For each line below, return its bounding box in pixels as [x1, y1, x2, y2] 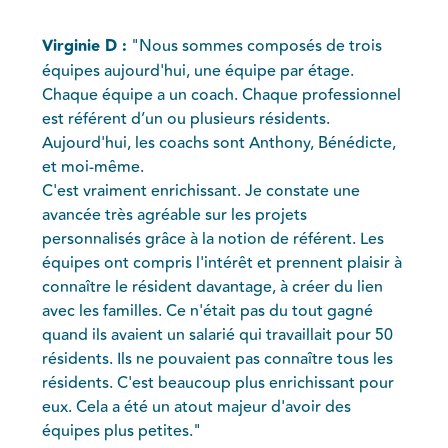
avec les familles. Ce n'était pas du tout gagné [42, 298, 374, 323]
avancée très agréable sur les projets [42, 202, 308, 227]
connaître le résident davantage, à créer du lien [42, 274, 384, 299]
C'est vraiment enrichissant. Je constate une [42, 178, 361, 203]
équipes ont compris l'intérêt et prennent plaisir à [42, 250, 403, 275]
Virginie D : [42, 33, 128, 59]
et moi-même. [42, 154, 145, 179]
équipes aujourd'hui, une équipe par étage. [42, 58, 355, 83]
